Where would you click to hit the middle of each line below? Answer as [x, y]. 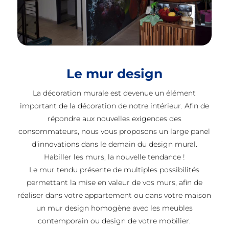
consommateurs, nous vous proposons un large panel [114, 132]
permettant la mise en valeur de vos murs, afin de [114, 183]
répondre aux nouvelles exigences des [114, 119]
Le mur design [114, 74]
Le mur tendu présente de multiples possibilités [114, 170]
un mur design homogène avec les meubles [114, 208]
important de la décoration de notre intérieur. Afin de [114, 106]
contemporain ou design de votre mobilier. [114, 221]
